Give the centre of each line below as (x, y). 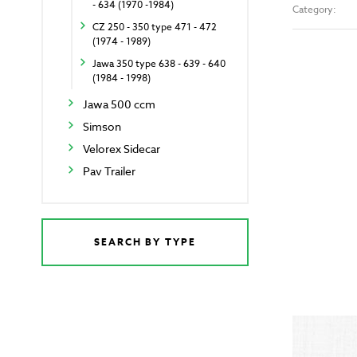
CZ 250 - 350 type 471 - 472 (155, 27)
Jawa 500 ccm (119, 104)
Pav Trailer (109, 171)
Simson (102, 127)
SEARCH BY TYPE (145, 242)
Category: (314, 9)
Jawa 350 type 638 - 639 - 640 (159, 64)
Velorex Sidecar (122, 149)
